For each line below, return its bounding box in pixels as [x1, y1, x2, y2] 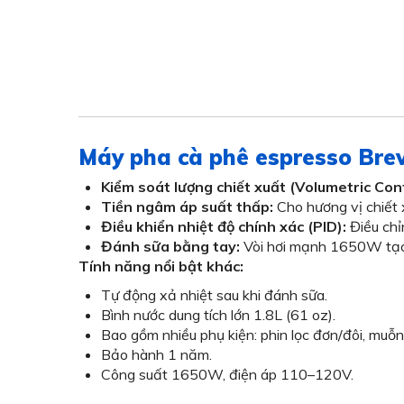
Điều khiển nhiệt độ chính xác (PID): [101, 217, 346, 235]
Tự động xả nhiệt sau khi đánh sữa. [101, 286, 327, 304]
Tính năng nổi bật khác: [78, 257, 243, 275]
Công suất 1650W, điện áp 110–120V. [101, 365, 353, 383]
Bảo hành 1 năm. [101, 345, 212, 363]
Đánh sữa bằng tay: [101, 237, 240, 255]
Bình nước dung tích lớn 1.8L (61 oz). [101, 306, 335, 324]
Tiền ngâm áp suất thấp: [101, 197, 273, 216]
